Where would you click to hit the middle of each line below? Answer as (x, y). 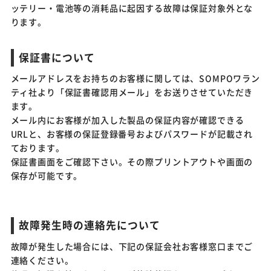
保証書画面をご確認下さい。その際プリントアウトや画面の (132, 162)
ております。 (38, 148)
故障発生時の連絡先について (90, 225)
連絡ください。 (42, 260)
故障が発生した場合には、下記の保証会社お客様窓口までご (132, 246)
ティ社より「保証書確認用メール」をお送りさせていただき (132, 92)
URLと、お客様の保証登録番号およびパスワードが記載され (132, 134)
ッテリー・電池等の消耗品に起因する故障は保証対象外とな (132, 8)
